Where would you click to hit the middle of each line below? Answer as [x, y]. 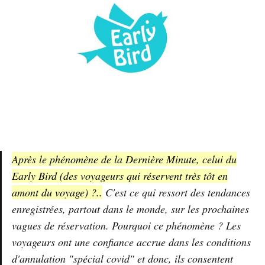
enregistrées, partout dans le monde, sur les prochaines [130, 209]
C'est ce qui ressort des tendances [176, 193]
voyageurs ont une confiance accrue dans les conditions [131, 242]
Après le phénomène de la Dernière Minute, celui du [124, 159]
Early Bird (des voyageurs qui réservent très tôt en [120, 176]
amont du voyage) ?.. [57, 193]
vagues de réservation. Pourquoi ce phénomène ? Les [126, 226]
